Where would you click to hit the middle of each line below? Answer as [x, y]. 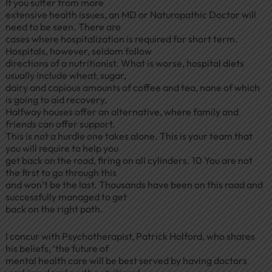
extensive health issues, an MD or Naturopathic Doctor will [131, 14]
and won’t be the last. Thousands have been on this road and [134, 184]
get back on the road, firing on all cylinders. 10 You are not [129, 160]
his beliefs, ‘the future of [57, 249]
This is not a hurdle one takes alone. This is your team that [129, 136]
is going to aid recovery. [56, 99]
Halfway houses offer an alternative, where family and [122, 111]
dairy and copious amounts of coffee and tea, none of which [132, 87]
